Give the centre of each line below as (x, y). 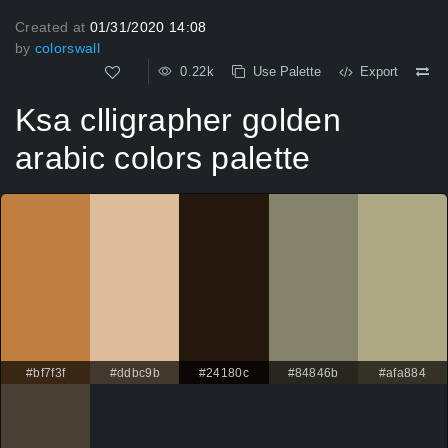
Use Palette (283, 71)
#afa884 (402, 373)
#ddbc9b (134, 373)
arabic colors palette (163, 158)
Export (375, 71)
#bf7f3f (45, 373)
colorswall (67, 48)
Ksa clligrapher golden (178, 120)
